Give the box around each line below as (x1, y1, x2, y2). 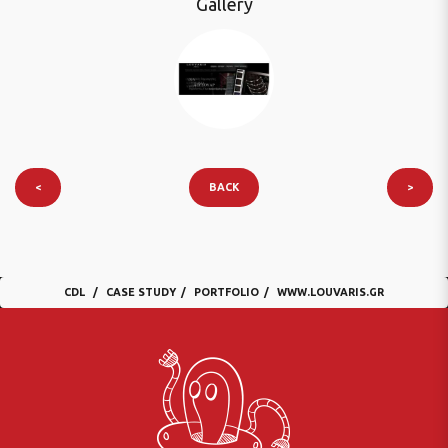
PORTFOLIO (194, 286, 259, 298)
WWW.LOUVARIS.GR (277, 286, 384, 298)
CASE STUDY (106, 286, 176, 298)
